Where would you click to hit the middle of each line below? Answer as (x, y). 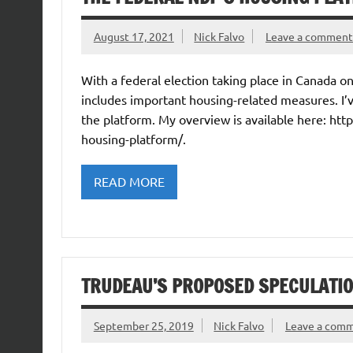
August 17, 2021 (134, 37)
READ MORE (129, 182)
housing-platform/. (133, 138)
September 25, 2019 (143, 326)
